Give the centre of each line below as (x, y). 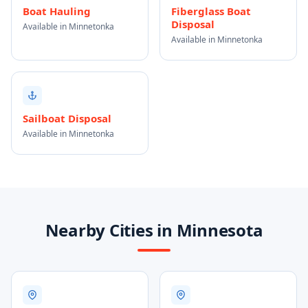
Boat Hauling (57, 11)
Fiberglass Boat (211, 11)
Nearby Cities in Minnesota (154, 230)
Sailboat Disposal (67, 118)
